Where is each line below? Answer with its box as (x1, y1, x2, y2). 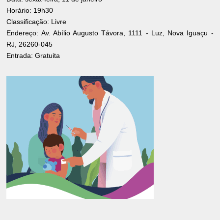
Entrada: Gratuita (6, 51, 60, 59)
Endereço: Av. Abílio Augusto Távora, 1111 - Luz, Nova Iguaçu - (6, 28, 214, 37)
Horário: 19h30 (6, 6, 54, 14)
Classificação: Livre (6, 17, 67, 26)
